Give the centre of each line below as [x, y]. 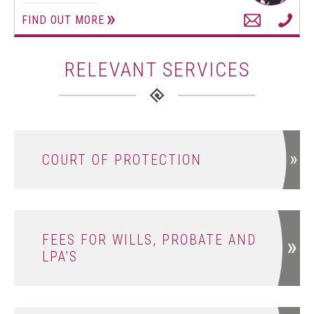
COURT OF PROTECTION [122, 160]
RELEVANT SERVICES [157, 70]
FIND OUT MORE [63, 20]
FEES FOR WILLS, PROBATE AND [149, 240]
